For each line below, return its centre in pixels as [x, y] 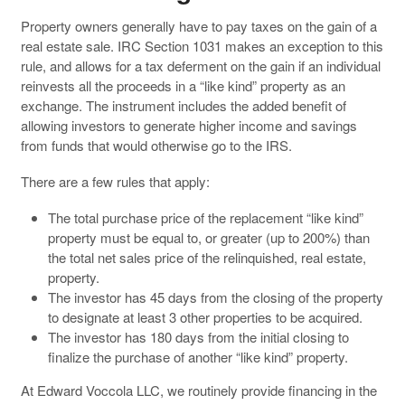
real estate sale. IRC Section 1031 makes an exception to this [202, 45]
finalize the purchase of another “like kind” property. [198, 356]
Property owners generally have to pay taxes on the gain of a [198, 25]
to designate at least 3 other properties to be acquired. [205, 316]
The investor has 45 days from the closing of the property [215, 297]
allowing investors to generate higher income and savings [188, 125]
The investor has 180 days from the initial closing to [198, 336]
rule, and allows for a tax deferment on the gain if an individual [200, 65]
